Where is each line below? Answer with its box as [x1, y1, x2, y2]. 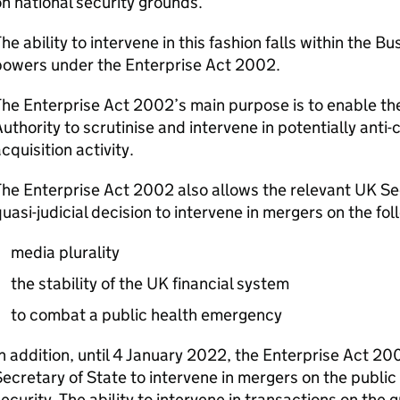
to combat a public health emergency [10, 304, 282, 325]
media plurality [10, 242, 120, 262]
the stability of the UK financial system [10, 273, 289, 294]
